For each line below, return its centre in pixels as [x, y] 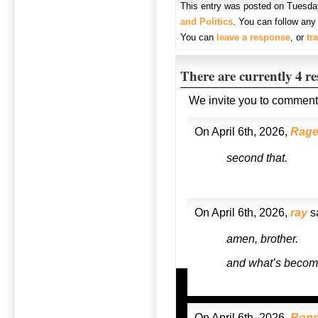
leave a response [254, 37]
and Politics [207, 22]
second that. [257, 158]
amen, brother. [263, 239]
